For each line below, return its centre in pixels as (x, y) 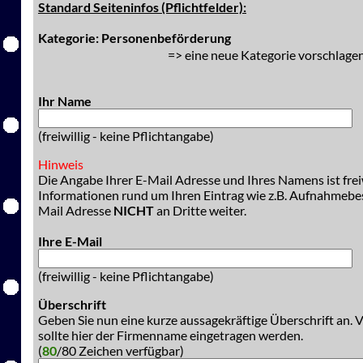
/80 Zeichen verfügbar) (120, 350)
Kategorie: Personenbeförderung (139, 38)
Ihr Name (65, 101)
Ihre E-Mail (70, 241)
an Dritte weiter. (201, 210)
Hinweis (61, 164)
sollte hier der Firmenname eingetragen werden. (171, 335)
